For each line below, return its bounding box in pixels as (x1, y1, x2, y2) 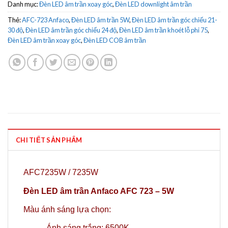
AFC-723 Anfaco (22, 15, 69, 24)
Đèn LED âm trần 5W (71, 15, 129, 24)
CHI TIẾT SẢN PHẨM (16, 136, 82, 145)
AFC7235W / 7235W (23, 168, 98, 177)
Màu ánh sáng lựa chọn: (23, 205, 111, 214)
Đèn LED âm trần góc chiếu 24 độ (25, 25, 117, 34)
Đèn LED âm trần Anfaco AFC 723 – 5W (23, 186, 174, 195)
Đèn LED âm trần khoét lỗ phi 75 (119, 25, 208, 34)
